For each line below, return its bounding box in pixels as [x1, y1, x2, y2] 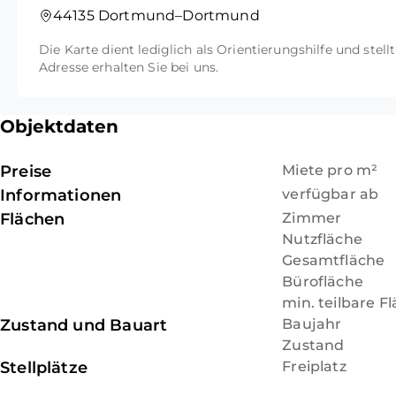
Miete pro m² [282, 162, 378, 179]
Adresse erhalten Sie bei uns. [39, 59, 219, 76]
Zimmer [282, 209, 342, 227]
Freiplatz [282, 358, 346, 376]
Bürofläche [282, 273, 363, 291]
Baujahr [282, 316, 342, 333]
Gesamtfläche [282, 252, 385, 270]
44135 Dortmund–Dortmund [53, 7, 260, 25]
